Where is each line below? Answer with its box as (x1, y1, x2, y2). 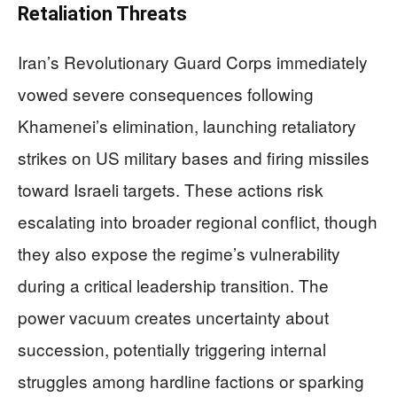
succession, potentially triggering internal (18, 337, 326, 361)
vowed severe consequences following (18, 82, 314, 105)
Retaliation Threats (18, 3, 187, 25)
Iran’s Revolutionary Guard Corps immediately (18, 50, 368, 74)
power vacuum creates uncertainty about (18, 305, 329, 329)
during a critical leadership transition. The (18, 273, 329, 297)
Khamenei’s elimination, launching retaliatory (18, 113, 356, 137)
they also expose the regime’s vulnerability (18, 241, 340, 265)
